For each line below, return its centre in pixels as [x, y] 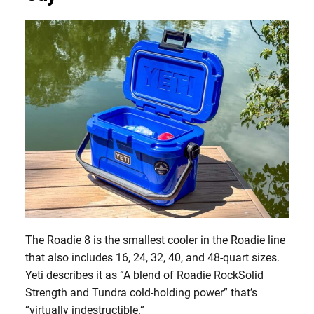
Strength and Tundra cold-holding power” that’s [141, 293]
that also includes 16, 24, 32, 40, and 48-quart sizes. [152, 258]
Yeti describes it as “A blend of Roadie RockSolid [144, 275]
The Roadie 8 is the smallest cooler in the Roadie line [155, 240]
